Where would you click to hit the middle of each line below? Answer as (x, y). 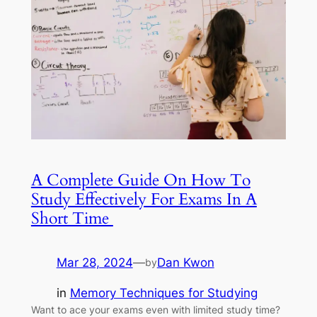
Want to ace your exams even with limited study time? (155, 309)
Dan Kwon (185, 262)
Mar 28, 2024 (94, 262)
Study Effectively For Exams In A (144, 199)
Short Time (72, 218)
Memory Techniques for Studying (163, 293)
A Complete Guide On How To (140, 180)
